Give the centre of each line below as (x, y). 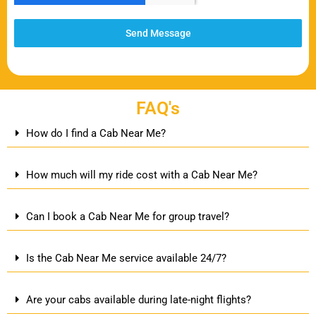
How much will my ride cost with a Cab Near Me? (141, 175)
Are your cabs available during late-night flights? (138, 299)
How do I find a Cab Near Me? (96, 133)
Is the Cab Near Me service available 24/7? (126, 258)
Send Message (158, 33)
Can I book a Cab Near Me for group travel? (127, 216)
